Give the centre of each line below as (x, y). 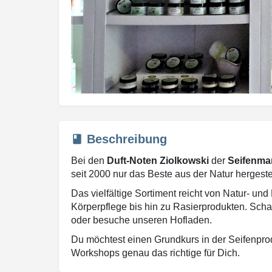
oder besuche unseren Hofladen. (141, 220)
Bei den (89, 160)
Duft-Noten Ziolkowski (158, 160)
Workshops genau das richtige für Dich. (155, 253)
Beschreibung (127, 139)
